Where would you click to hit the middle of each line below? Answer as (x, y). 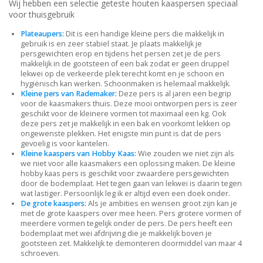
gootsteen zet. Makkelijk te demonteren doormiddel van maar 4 (131, 244)
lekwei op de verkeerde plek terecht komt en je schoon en (122, 74)
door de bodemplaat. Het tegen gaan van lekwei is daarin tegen (131, 184)
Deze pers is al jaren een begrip (175, 94)
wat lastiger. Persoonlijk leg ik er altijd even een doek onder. (125, 194)
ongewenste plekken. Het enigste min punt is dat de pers (121, 134)
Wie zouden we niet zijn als (185, 154)
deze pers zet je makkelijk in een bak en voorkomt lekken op (126, 124)
